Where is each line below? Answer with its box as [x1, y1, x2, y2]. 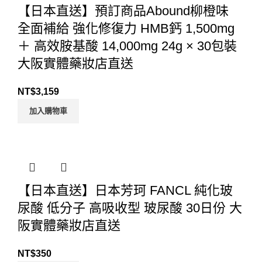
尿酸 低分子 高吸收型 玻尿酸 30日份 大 [18, 201, 242, 216]
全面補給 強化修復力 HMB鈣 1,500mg [18, 21, 235, 36]
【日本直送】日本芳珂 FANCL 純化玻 [18, 183, 233, 198]
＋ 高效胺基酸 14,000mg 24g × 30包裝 [18, 39, 237, 54]
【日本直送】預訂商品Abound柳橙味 [18, 4, 229, 19]
